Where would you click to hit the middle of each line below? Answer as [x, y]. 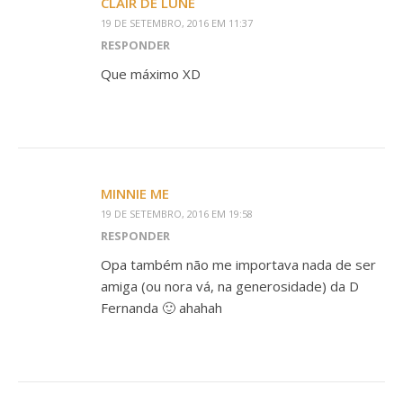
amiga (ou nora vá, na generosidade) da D [230, 286]
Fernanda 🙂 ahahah [161, 308]
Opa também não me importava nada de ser [238, 264]
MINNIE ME [135, 193]
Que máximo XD [151, 74]
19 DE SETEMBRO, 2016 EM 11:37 [177, 23]
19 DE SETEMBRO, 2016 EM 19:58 [177, 214]
